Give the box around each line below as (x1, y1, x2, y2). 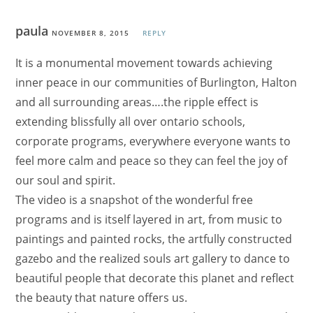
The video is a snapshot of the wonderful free (15, 192, 254, 208)
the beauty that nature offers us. (15, 290, 188, 306)
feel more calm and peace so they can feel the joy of (15, 153, 288, 169)
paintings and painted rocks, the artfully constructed (15, 231, 293, 247)
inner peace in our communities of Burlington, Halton (15, 75, 298, 91)
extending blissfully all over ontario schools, (15, 114, 246, 130)
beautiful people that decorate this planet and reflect (15, 270, 295, 286)
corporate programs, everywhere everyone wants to (15, 133, 291, 150)
